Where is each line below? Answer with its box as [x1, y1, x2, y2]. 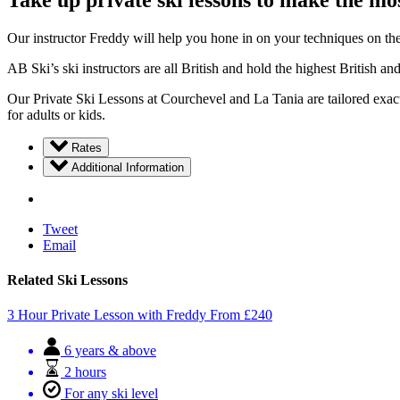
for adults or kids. [7, 106, 105, 122]
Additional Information [71, 160, 184, 174]
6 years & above [64, 343, 156, 359]
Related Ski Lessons [7, 271, 128, 287]
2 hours [64, 364, 106, 380]
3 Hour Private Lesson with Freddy [7, 307, 206, 323]
